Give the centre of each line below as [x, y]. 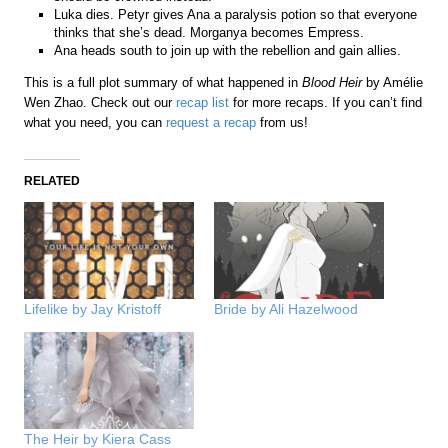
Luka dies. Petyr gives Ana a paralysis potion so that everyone [236, 14]
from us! [282, 122]
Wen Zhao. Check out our [100, 102]
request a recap [211, 122]
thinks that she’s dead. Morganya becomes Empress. [209, 32]
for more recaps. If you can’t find [326, 102]
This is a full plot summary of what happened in [163, 82]
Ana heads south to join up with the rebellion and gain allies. [228, 50]
